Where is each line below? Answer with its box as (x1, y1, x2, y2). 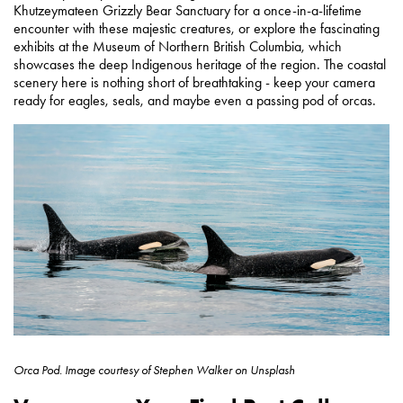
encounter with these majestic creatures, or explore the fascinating (13, 19, 380, 37)
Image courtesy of (65, 362, 150, 378)
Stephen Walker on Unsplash (150, 362, 295, 378)
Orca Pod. (13, 362, 65, 378)
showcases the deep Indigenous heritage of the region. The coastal (13, 55, 386, 73)
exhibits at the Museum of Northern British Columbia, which (13, 37, 342, 55)
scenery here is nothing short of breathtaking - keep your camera (13, 73, 375, 91)
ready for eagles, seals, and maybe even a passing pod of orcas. (13, 91, 376, 109)
